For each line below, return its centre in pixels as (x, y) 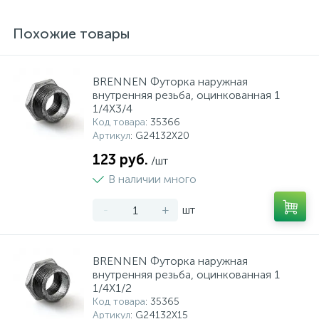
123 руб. (120, 159)
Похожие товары (72, 33)
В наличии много (152, 179)
